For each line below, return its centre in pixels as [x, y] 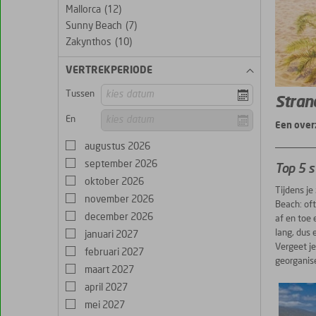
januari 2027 [110, 235]
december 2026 [118, 217]
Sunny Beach [94, 26]
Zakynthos [89, 42]
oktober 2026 [113, 182]
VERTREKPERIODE [109, 71]
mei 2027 [104, 305]
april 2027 [105, 287]
